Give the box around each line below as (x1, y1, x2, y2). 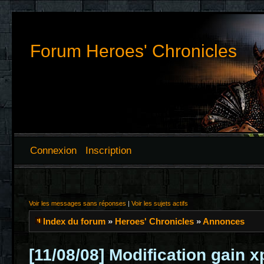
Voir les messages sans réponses (29, 200, 126, 207)
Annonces (203, 216, 245, 226)
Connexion (30, 145, 77, 156)
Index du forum (43, 216, 105, 226)
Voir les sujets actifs (131, 200, 188, 207)
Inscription (85, 145, 131, 156)
